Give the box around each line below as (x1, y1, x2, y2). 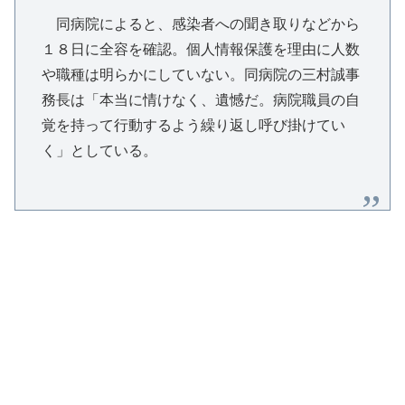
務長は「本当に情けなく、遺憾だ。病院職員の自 (41, 91, 360, 108)
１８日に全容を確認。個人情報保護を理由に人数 (41, 41, 360, 57)
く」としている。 (41, 142, 157, 158)
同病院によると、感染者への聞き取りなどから (41, 15, 360, 32)
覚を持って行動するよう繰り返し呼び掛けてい (41, 117, 345, 133)
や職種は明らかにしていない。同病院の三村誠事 (41, 66, 360, 82)
